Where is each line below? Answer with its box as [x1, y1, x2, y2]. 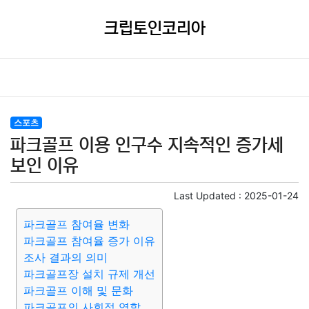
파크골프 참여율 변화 [23, 217, 130, 231]
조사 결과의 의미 [23, 250, 108, 264]
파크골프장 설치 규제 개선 [23, 267, 155, 281]
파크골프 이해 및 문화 [23, 283, 133, 297]
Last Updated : [174, 190, 244, 201]
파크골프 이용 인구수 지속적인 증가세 [10, 135, 283, 155]
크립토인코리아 [103, 19, 206, 38]
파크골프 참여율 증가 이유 [23, 234, 155, 248]
